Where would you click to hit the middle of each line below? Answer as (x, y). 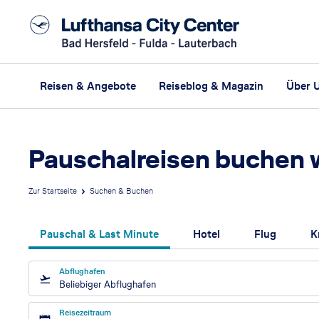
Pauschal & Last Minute (99, 234)
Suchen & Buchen (121, 191)
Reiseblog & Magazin (211, 85)
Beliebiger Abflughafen (108, 284)
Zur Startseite (53, 191)
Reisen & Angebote (88, 85)
